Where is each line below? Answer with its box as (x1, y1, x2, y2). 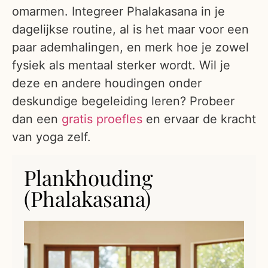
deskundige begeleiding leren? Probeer (12, 94, 234, 109)
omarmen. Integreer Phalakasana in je (12, 4, 225, 19)
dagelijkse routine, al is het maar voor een (12, 22, 249, 37)
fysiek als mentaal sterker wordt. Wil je (12, 58, 230, 73)
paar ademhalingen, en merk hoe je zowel (12, 40, 249, 55)
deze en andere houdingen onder (12, 76, 202, 91)
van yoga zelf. (12, 130, 91, 145)
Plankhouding (24, 163, 153, 191)
